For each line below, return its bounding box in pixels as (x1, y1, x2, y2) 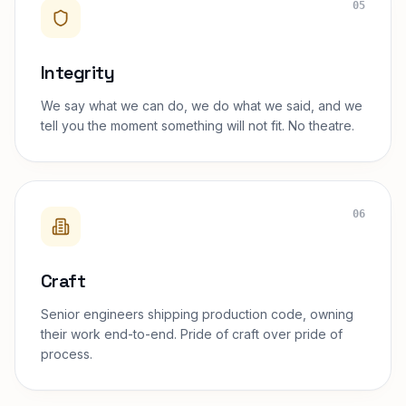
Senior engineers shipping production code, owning (41, 306, 353, 322)
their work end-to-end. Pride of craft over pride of (41, 326, 343, 342)
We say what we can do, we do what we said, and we (41, 98, 362, 113)
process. (41, 346, 92, 362)
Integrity (41, 61, 114, 84)
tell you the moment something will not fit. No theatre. (41, 118, 354, 133)
